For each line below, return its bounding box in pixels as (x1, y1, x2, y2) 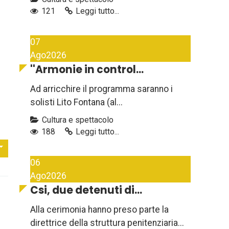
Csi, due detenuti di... (30, 183, 142, 198)
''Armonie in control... (30, 62, 144, 77)
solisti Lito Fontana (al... (30, 97, 123, 108)
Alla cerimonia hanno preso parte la (30, 204, 169, 215)
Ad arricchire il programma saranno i (30, 84, 173, 95)
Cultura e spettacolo (40, 115, 113, 125)
